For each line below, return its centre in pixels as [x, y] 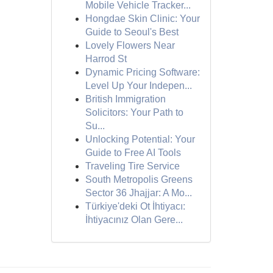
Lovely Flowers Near [130, 45]
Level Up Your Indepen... [138, 86]
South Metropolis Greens [139, 179]
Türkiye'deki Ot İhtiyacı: [135, 206]
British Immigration [125, 99]
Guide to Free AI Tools [133, 153]
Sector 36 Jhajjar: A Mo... [138, 193]
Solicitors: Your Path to [134, 112]
